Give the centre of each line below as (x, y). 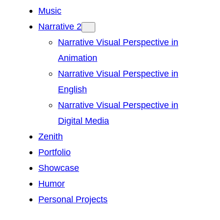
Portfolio (55, 152)
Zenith (51, 137)
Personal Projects (73, 199)
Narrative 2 (60, 27)
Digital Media (83, 121)
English (72, 89)
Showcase (59, 168)
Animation (78, 58)
